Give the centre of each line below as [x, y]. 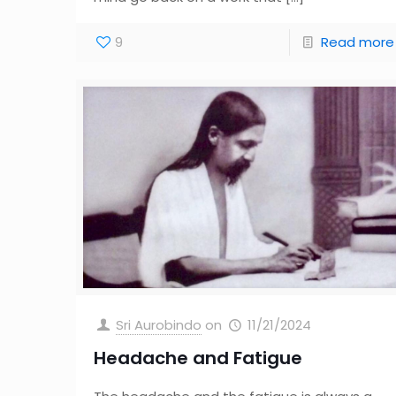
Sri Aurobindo [159, 325]
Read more [357, 42]
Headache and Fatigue [198, 358]
